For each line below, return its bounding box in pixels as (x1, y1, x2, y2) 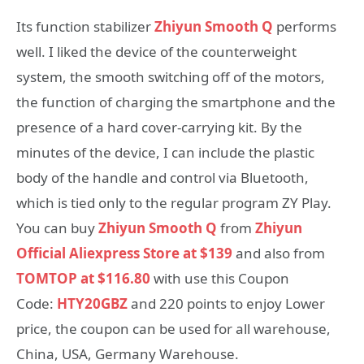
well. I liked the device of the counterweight (16, 41, 297, 61)
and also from (236, 243, 325, 262)
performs (273, 16, 336, 36)
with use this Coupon (150, 268, 289, 288)
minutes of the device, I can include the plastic (16, 142, 314, 162)
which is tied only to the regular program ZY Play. (16, 193, 331, 212)
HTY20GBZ (57, 293, 128, 313)
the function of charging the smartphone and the (16, 92, 336, 111)
